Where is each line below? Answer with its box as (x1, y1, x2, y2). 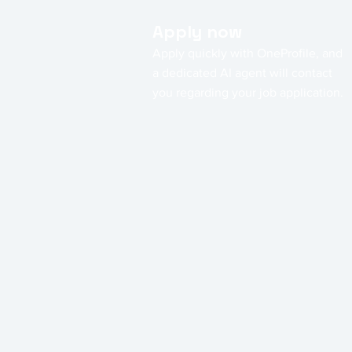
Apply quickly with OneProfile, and (152, 46, 343, 60)
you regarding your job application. (152, 85, 343, 99)
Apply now (152, 20, 242, 42)
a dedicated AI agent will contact (152, 65, 332, 79)
